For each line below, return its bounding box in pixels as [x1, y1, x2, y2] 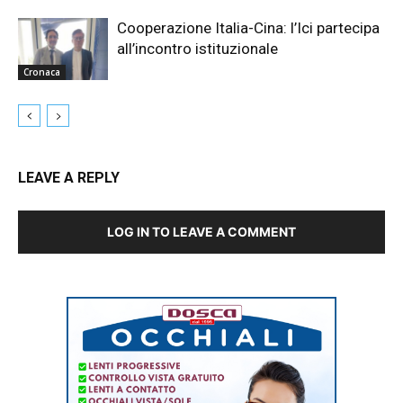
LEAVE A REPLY [18, 168, 120, 186]
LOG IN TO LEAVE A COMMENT [107, 223, 296, 239]
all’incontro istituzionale [117, 39, 278, 58]
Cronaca [23, 65, 60, 78]
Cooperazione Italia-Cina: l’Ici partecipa [117, 18, 380, 37]
